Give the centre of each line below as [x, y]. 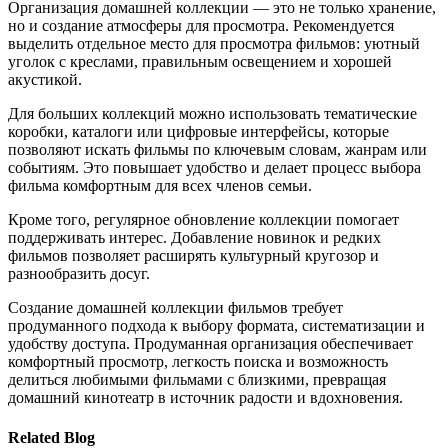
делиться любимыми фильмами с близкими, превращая [197, 380]
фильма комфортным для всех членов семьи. [160, 186]
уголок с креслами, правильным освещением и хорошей [200, 62]
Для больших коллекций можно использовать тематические [212, 114]
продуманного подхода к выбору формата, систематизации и [216, 326]
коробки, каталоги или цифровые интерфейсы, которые [198, 132]
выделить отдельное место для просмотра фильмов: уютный [214, 44]
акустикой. [45, 80]
